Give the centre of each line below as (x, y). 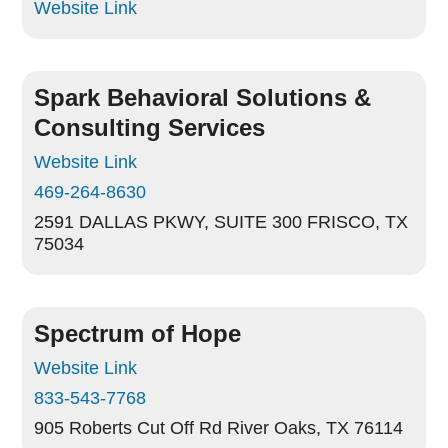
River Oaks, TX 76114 (315, 428)
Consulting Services (150, 127)
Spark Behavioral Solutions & (203, 97)
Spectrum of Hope (138, 333)
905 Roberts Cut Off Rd (128, 428)
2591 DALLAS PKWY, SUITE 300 (168, 222)
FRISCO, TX (358, 222)
